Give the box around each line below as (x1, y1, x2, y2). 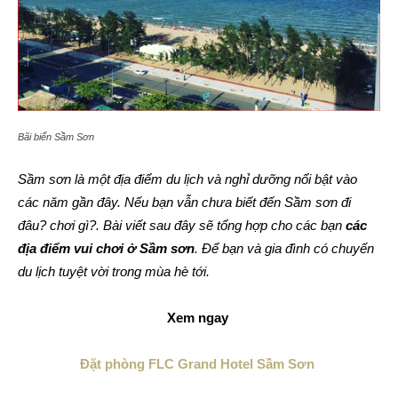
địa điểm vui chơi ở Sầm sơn (18, 241, 195, 257)
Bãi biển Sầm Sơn (18, 131, 94, 143)
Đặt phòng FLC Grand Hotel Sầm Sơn (80, 356, 318, 372)
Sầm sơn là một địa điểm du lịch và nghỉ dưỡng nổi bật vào (18, 171, 357, 187)
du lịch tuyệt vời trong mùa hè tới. (18, 264, 210, 280)
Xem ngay (166, 310, 232, 326)
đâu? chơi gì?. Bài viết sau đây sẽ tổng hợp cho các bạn (18, 218, 346, 234)
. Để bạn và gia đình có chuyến (195, 241, 374, 257)
